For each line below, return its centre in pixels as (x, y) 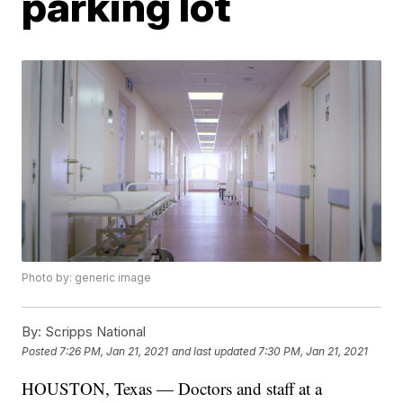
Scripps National (94, 332)
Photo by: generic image (87, 278)
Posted (41, 351)
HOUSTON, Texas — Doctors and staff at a (172, 389)
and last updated (214, 351)
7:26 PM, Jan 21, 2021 (114, 351)
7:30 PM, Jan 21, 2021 (313, 351)
